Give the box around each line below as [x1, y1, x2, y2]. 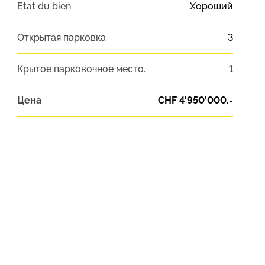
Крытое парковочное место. [17, 63, 146, 75]
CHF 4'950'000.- [157, 95, 233, 106]
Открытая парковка [17, 32, 106, 44]
